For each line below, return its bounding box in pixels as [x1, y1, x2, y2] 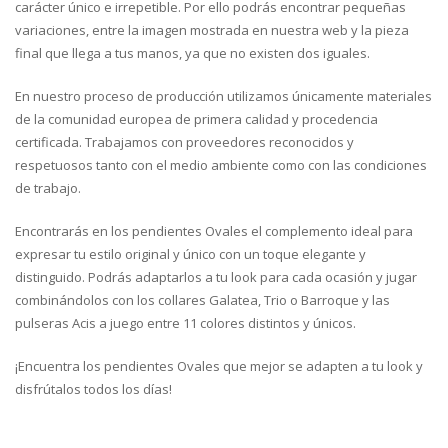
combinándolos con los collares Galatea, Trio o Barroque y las [15, 290, 390, 309]
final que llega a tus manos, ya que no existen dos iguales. [15, 43, 370, 62]
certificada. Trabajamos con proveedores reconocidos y [15, 132, 354, 151]
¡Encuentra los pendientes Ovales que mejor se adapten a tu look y [15, 356, 423, 375]
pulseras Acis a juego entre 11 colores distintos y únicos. [15, 313, 356, 332]
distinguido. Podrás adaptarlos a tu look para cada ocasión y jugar [15, 267, 417, 286]
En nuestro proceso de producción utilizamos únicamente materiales [15, 86, 432, 105]
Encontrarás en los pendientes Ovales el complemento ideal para [15, 221, 413, 240]
